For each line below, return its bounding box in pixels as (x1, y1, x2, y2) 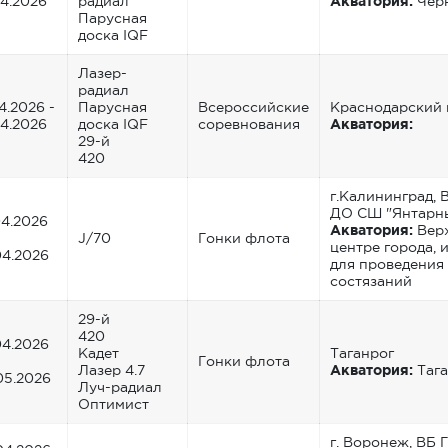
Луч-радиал (78, 378, 162, 395)
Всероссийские (198, 98, 309, 115)
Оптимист (78, 395, 149, 412)
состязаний (330, 272, 412, 289)
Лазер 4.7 (78, 361, 145, 378)
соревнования (198, 115, 300, 132)
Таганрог (330, 344, 394, 361)
